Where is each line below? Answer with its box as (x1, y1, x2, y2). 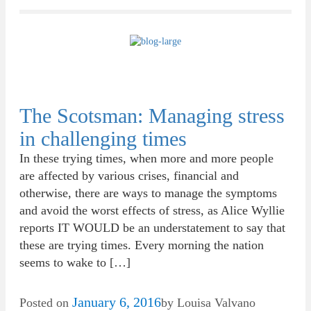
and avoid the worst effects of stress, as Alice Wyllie (19, 203, 285, 217)
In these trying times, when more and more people (19, 151, 274, 165)
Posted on (19, 296, 72, 310)
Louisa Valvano (177, 296, 255, 310)
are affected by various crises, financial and (19, 169, 239, 183)
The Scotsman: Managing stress (19, 104, 285, 127)
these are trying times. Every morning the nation (19, 238, 264, 252)
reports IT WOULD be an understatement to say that (19, 221, 285, 235)
